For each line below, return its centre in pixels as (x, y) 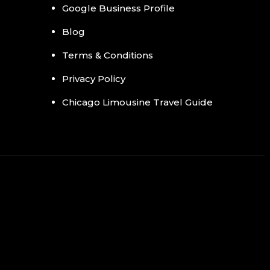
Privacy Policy (94, 79)
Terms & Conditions (108, 55)
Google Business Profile (119, 8)
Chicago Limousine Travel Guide (138, 102)
